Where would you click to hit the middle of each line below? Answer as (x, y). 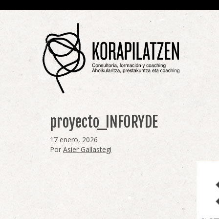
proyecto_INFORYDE (104, 122)
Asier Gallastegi (87, 149)
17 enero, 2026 (74, 140)
